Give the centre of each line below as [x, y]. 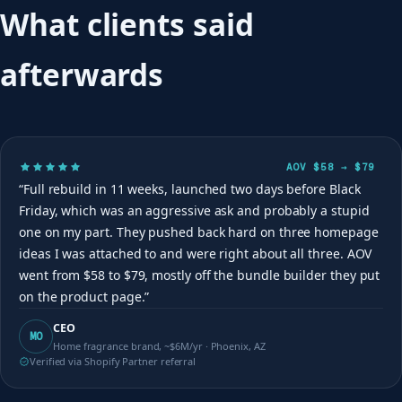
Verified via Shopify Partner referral [113, 361]
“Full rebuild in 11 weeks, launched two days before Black [190, 188]
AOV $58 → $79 [331, 166]
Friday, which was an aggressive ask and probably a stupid [194, 210]
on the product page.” [84, 296]
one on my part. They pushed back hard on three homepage [199, 232]
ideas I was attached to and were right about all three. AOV [196, 253]
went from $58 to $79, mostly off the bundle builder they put [200, 275]
